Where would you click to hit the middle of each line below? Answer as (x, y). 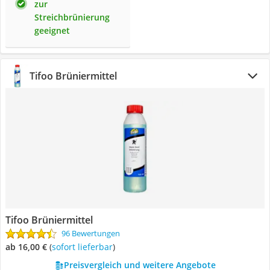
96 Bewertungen (91, 233)
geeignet (52, 30)
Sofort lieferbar (84, 247)
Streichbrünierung (72, 17)
